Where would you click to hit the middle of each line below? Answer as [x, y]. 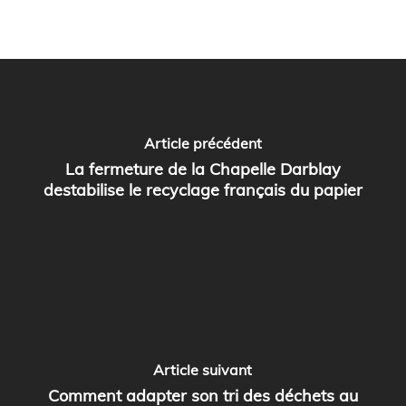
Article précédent [203, 143]
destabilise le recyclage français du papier [203, 189]
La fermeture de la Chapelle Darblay [203, 169]
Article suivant [203, 369]
